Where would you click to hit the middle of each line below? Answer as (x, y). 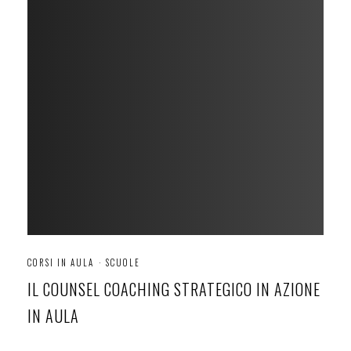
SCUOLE (123, 262)
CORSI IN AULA (61, 262)
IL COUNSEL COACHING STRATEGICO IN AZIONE (174, 289)
